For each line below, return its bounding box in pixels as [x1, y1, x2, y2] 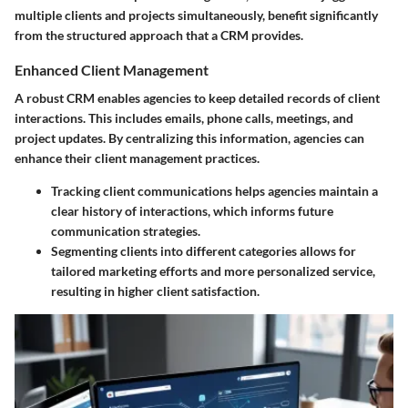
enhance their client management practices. [15, 149, 260, 166]
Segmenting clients [51, 242, 158, 259]
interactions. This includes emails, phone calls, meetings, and [15, 109, 353, 126]
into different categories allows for [158, 242, 356, 259]
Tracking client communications [51, 182, 232, 199]
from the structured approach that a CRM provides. [15, 26, 303, 43]
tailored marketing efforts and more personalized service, [51, 262, 375, 279]
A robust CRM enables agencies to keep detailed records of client [15, 89, 380, 106]
